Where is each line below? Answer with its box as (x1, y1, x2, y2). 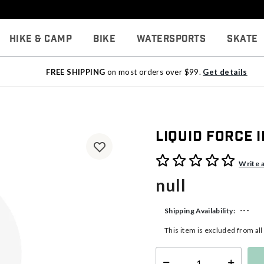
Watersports (136, 32, 206, 45)
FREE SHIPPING (46, 67, 105, 77)
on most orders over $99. (105, 67, 203, 77)
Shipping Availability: (164, 206, 235, 215)
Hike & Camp (9, 32, 72, 45)
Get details (203, 67, 247, 77)
